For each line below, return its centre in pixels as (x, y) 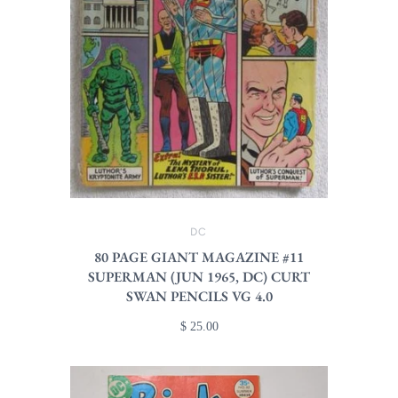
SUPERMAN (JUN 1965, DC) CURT (199, 276)
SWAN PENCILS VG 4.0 (199, 296)
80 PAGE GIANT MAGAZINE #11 (199, 257)
